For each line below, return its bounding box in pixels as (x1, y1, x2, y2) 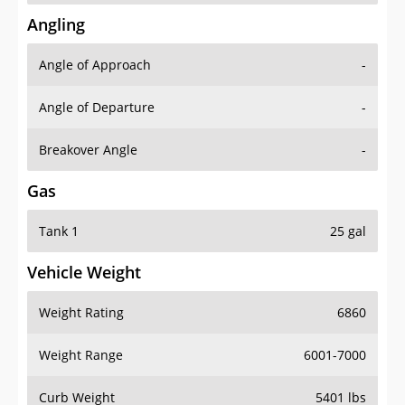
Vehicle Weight (27, 261, 141, 284)
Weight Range (39, 346, 123, 364)
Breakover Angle (39, 141, 137, 159)
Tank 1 (39, 222, 79, 240)
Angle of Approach (39, 56, 151, 74)
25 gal (330, 222, 366, 240)
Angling (27, 14, 85, 36)
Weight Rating (39, 304, 124, 322)
